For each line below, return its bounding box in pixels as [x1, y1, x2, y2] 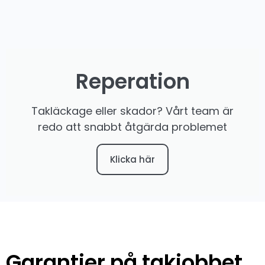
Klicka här [110, 153, 155, 166]
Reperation [75, 66, 190, 96]
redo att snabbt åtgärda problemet [38, 119, 227, 134]
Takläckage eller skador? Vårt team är [31, 103, 234, 118]
